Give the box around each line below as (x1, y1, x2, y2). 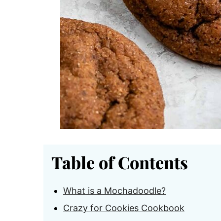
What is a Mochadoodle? (63, 185, 166, 196)
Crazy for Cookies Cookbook (63, 203, 184, 213)
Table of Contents (51, 151, 188, 174)
